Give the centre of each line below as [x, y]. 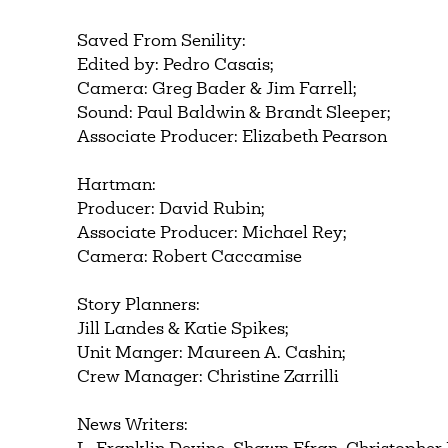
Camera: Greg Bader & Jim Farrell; [217, 89]
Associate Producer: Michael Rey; [212, 233]
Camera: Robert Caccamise [190, 257]
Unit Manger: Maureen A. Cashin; [212, 353]
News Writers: [133, 425]
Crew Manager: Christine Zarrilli [208, 377]
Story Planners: [139, 305]
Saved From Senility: [162, 41]
